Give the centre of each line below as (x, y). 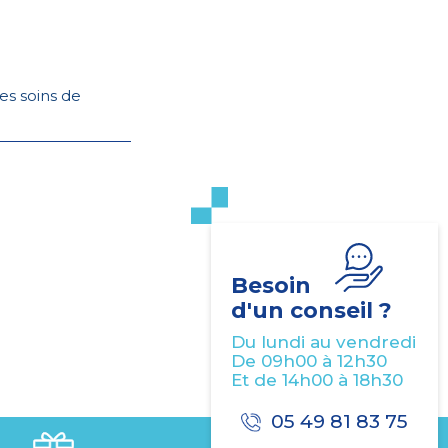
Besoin (271, 285)
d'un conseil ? (311, 310)
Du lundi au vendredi (323, 342)
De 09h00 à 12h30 (309, 361)
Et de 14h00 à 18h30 (317, 380)
